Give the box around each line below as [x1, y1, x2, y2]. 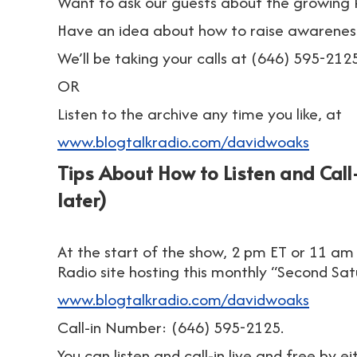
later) [57, 186, 116, 213]
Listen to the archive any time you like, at [57, 102, 346, 125]
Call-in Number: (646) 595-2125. [57, 316, 284, 339]
